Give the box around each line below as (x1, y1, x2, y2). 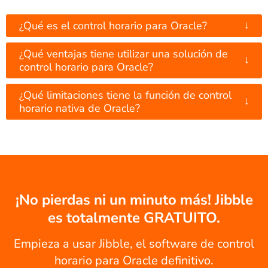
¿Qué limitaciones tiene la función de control (19, 87, 232, 102)
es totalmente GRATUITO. (48, 208, 220, 227)
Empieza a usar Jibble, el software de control (14, 235, 254, 252)
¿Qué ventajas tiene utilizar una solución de (19, 46, 228, 61)
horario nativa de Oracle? (19, 100, 140, 115)
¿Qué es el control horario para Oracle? (19, 18, 207, 33)
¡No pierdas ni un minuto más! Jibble (15, 190, 253, 209)
